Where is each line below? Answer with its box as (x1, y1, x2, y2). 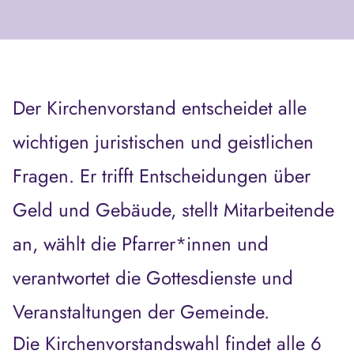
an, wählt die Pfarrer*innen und (13, 230, 269, 258)
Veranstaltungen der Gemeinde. (13, 298, 269, 326)
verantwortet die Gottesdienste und (13, 264, 293, 292)
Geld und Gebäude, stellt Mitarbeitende (13, 196, 334, 224)
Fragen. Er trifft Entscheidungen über (13, 162, 311, 190)
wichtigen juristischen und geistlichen (13, 128, 314, 156)
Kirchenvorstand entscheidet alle (47, 94, 307, 122)
